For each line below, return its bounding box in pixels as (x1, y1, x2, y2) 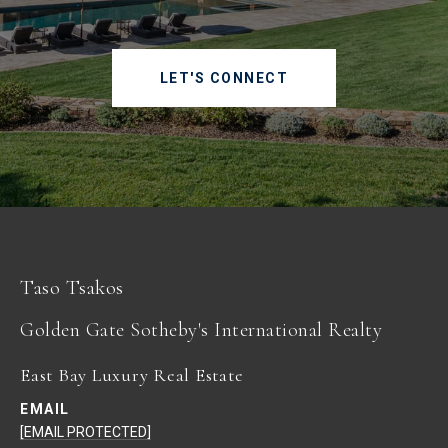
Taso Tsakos (20, 274, 124, 300)
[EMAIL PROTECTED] (20, 423, 151, 440)
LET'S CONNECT (159, 69, 289, 86)
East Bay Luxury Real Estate (20, 363, 244, 386)
